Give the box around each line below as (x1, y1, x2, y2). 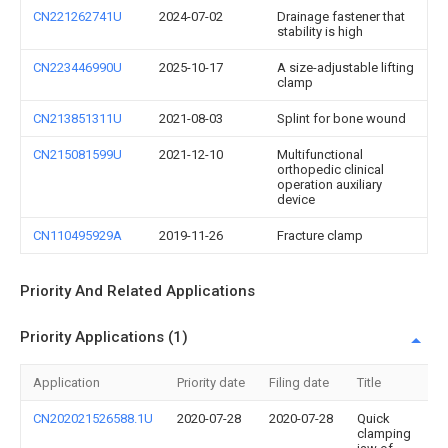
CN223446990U (33, 60, 122, 75)
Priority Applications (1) (20, 328, 188, 346)
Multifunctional (277, 147, 363, 162)
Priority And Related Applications (20, 282, 255, 300)
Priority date (177, 375, 245, 390)
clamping (357, 426, 411, 441)
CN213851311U (33, 111, 122, 126)
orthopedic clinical (277, 162, 384, 177)
